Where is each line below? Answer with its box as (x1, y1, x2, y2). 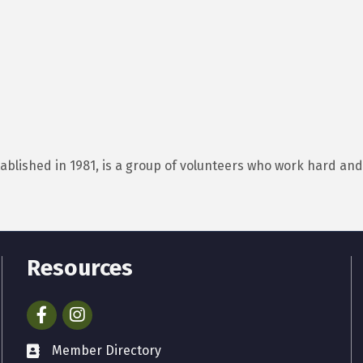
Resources (27, 254, 134, 282)
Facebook (26, 301, 83, 318)
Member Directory (52, 343, 162, 359)
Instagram (62, 301, 124, 318)
